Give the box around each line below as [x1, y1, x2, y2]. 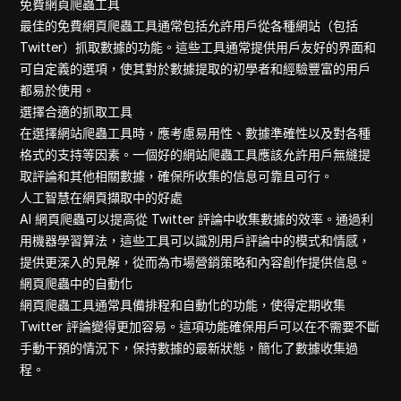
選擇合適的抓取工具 [20, 104, 133, 119]
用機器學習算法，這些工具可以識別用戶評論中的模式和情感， [20, 233, 371, 248]
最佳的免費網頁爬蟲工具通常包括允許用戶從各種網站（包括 [20, 18, 359, 33]
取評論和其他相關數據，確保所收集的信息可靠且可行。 [20, 168, 334, 183]
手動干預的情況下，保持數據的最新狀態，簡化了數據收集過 [20, 340, 359, 355]
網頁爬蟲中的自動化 [20, 276, 133, 291]
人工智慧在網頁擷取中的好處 [20, 190, 183, 205]
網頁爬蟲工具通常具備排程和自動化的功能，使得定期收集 [20, 297, 346, 312]
